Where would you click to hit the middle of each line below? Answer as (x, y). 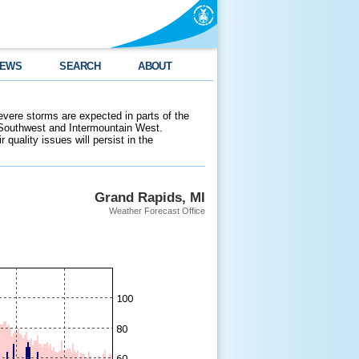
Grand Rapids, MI (150, 197)
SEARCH (80, 66)
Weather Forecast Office (157, 211)
